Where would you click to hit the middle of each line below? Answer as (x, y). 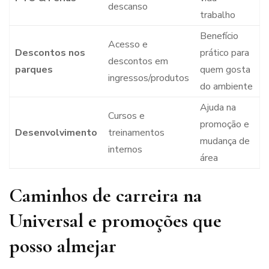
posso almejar (63, 246)
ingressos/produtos (148, 78)
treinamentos (136, 133)
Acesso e (128, 45)
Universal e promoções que (115, 221)
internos (125, 150)
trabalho (217, 15)
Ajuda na (218, 108)
